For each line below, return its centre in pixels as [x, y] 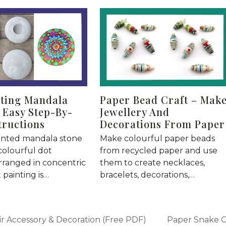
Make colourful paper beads [157, 139]
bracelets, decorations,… [147, 175]
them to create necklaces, [152, 163]
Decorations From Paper [162, 124]
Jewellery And [134, 112]
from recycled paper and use [158, 151]
